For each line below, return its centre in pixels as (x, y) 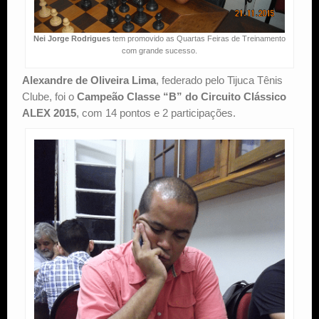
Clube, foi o (49, 97)
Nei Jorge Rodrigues (72, 39)
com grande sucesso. (159, 51)
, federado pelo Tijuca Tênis (219, 80)
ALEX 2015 (49, 113)
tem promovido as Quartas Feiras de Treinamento (198, 39)
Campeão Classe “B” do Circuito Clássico (182, 97)
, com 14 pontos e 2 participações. (156, 113)
